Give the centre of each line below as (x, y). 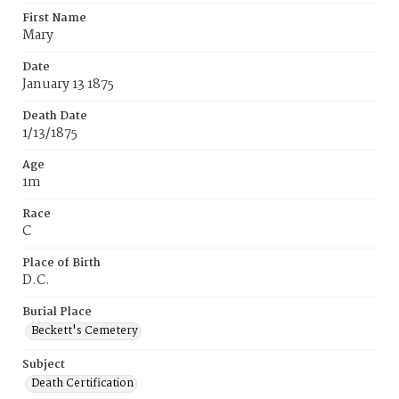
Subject (44, 365)
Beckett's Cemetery (85, 331)
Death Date (55, 116)
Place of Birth (61, 263)
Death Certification (82, 383)
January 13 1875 (68, 85)
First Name (54, 18)
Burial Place (57, 312)
